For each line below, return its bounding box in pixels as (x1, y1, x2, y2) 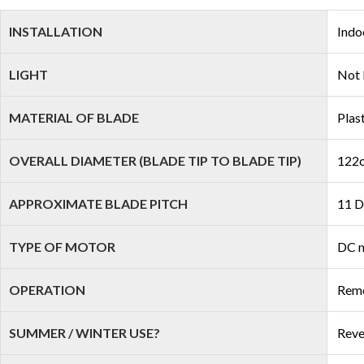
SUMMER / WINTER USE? (9, 325, 160, 340)
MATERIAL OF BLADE (9, 110, 139, 125)
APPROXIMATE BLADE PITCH (9, 196, 188, 211)
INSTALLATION (9, 24, 102, 39)
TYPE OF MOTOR (9, 239, 115, 254)
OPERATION (9, 282, 85, 297)
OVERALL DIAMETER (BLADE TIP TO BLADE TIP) (9, 153, 301, 168)
